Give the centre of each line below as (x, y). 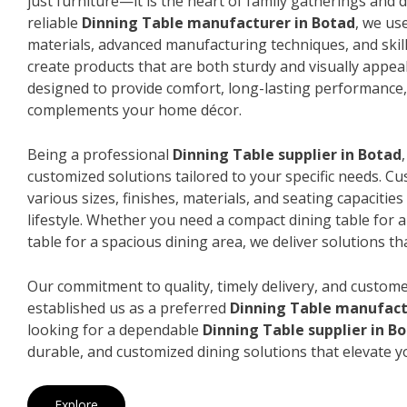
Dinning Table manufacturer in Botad (218, 22)
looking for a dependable (115, 329)
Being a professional (100, 154)
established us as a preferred (129, 308)
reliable (55, 22)
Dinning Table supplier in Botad (287, 154)
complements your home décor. (134, 109)
